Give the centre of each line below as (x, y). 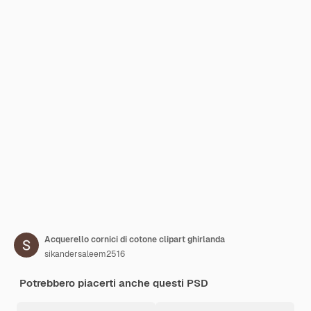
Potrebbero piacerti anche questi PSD (114, 283)
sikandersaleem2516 (85, 254)
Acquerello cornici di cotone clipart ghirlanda (135, 239)
